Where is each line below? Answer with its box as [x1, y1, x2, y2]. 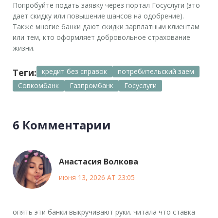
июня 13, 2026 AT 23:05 [59, 172, 135, 182]
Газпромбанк [70, 80, 114, 90]
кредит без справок [42, 66, 108, 76]
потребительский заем [118, 66, 195, 76]
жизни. [13, 43, 35, 53]
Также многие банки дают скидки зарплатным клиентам [13, 21, 200, 31]
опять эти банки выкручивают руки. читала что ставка [13, 207, 196, 217]
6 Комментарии [13, 116, 111, 133]
